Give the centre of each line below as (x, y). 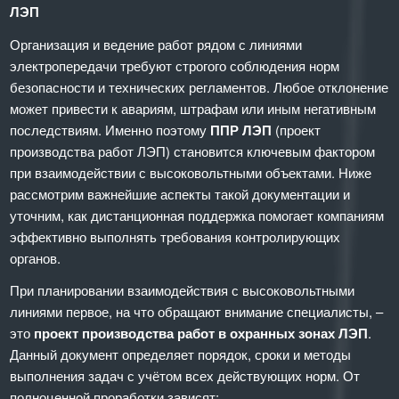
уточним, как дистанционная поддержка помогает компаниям (197, 215)
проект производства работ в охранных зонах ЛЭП (201, 334)
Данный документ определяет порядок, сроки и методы (181, 354)
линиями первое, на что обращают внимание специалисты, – (197, 312)
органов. (36, 257)
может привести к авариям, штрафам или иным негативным (193, 108)
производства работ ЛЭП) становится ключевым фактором (193, 151)
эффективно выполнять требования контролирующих (175, 236)
